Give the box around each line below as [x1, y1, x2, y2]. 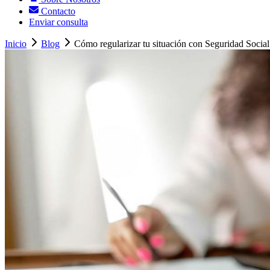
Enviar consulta [29, 17, 88, 28]
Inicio [5, 39, 27, 49]
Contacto [39, 6, 75, 17]
